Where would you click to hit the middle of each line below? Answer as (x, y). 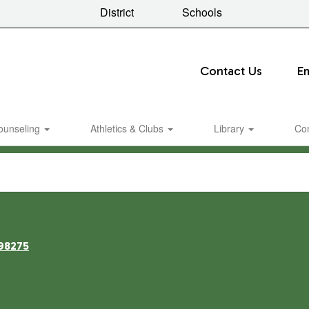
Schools (200, 12)
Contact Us (231, 71)
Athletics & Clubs (128, 128)
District (115, 12)
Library (230, 128)
